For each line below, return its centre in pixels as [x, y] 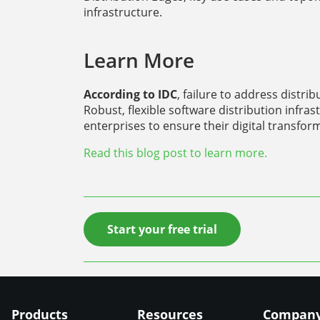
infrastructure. [123, 12]
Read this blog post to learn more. [175, 152]
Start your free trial [162, 229]
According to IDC [130, 94]
